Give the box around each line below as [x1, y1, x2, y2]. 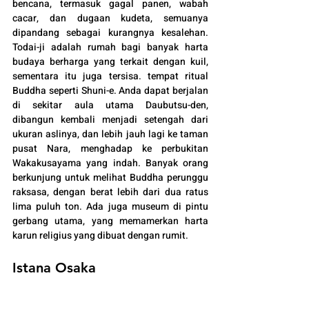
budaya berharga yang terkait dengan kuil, [12, 54, 208, 70]
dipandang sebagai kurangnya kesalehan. [12, 26, 208, 41]
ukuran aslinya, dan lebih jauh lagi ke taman [12, 127, 208, 142]
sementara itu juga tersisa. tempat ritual [12, 69, 208, 84]
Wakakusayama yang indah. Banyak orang [12, 156, 208, 171]
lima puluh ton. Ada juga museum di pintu [12, 199, 208, 215]
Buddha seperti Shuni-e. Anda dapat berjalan [12, 83, 208, 99]
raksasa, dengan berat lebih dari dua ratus [12, 185, 208, 200]
